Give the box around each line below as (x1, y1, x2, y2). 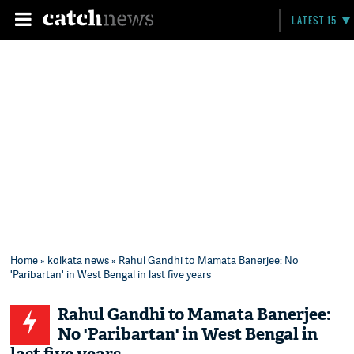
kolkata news (47, 253, 110, 267)
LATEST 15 (292, 13, 337, 27)
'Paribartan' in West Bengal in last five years (10, 267, 212, 281)
